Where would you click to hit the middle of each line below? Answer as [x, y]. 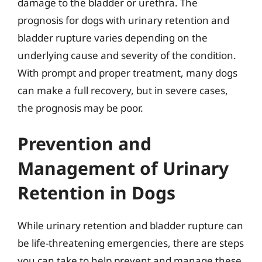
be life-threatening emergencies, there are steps [131, 243]
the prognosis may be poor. [80, 108]
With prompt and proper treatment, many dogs [127, 73]
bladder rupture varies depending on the [113, 37]
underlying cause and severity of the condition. [127, 55]
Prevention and [85, 144]
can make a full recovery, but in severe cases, [123, 90]
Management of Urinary [123, 168]
